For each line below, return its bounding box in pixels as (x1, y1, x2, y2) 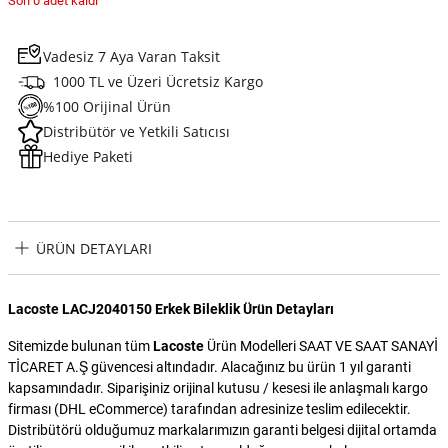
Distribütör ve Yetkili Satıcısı (43, 122, 230, 142)
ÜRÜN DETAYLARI (36, 238, 152, 258)
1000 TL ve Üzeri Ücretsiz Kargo (53, 72, 263, 92)
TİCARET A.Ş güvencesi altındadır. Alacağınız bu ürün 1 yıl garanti (8, 359, 411, 376)
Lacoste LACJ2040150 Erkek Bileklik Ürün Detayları (8, 301, 334, 318)
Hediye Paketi (43, 147, 133, 167)
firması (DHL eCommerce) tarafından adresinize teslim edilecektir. (8, 401, 411, 418)
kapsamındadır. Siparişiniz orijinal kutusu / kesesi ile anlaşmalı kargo (8, 380, 428, 397)
